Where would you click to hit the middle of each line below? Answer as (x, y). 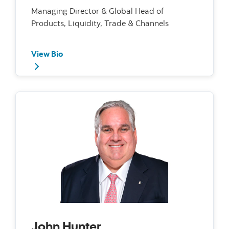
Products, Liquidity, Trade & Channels (100, 23)
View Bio (47, 53)
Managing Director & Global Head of (97, 10)
